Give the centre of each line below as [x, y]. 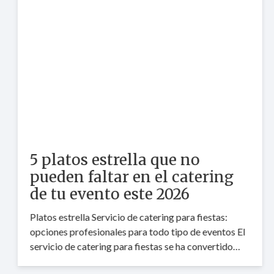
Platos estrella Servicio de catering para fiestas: [126, 217]
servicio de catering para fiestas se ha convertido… [132, 246]
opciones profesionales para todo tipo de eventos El [135, 231]
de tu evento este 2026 [107, 194]
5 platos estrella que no [112, 160]
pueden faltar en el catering [129, 177]
